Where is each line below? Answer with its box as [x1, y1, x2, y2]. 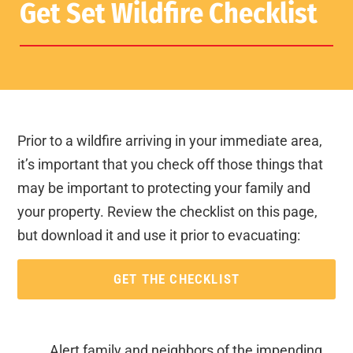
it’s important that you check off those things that [17, 156, 324, 173]
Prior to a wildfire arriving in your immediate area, [17, 132, 323, 150]
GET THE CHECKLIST [113, 270, 240, 287]
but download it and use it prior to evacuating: [17, 227, 301, 244]
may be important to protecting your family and [17, 180, 311, 197]
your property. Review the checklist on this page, [17, 203, 318, 221]
